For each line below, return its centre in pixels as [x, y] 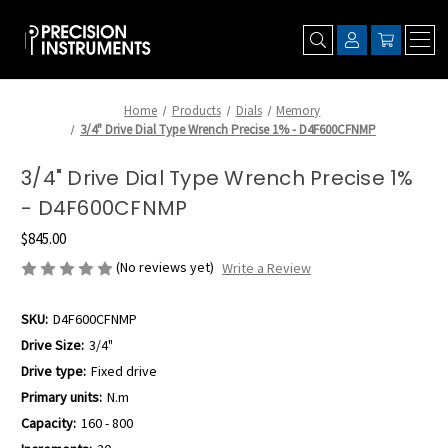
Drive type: [53, 371]
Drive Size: [52, 345]
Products [196, 110]
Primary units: [61, 397]
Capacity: [48, 423]
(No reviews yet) [165, 267]
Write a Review [266, 268]
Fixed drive [123, 371]
